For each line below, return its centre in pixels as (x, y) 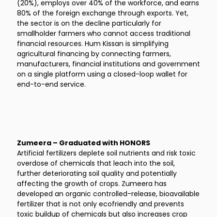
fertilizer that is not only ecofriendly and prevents (101, 204)
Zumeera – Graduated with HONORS (84, 143)
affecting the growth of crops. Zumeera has (92, 184)
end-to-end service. (51, 84)
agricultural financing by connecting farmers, (94, 54)
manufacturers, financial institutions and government (108, 64)
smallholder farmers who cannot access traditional (104, 33)
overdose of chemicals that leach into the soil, (96, 163)
